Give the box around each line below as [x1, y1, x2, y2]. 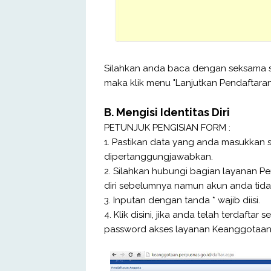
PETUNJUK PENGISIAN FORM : [104, 122, 230, 133]
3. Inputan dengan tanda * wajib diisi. [104, 194, 260, 206]
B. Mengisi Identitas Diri [104, 105, 230, 119]
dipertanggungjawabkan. [104, 151, 213, 162]
